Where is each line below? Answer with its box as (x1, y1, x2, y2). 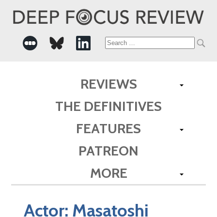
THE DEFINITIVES (55, 97, 162, 114)
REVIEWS (80, 75, 137, 92)
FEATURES (76, 120, 141, 137)
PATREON (78, 142, 139, 159)
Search (104, 37, 140, 49)
